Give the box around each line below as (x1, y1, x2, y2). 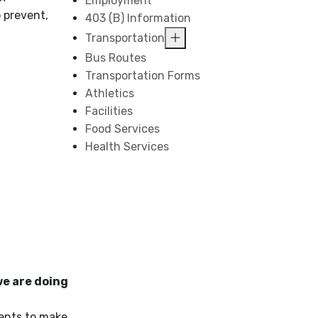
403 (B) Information (85, 11, 192, 25)
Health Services (85, 140, 170, 153)
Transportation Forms (85, 69, 201, 82)
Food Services (85, 122, 160, 136)
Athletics (85, 87, 135, 100)
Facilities (85, 104, 133, 118)
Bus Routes (85, 51, 147, 65)
